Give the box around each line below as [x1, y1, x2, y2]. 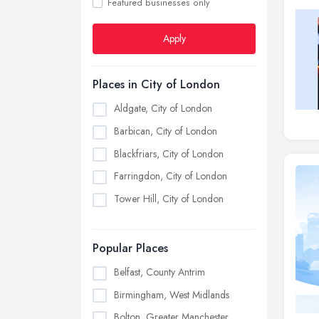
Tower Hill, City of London [114, 192, 224, 206]
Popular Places [93, 239, 168, 256]
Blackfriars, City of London [114, 146, 224, 161]
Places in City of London [93, 76, 220, 93]
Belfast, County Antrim [114, 264, 205, 279]
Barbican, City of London [114, 123, 217, 138]
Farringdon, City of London [114, 169, 227, 184]
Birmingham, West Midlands [114, 287, 229, 302]
